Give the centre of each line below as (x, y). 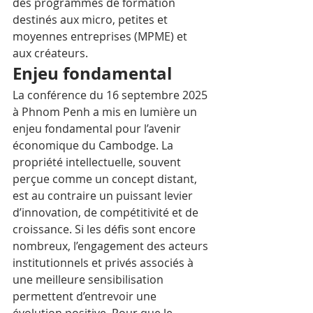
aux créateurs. (50, 53)
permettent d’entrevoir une (86, 296)
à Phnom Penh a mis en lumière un (106, 112)
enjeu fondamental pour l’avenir (98, 129)
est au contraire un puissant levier (104, 196)
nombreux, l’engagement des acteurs (112, 246)
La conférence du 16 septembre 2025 (111, 95)
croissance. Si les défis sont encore (105, 229)
